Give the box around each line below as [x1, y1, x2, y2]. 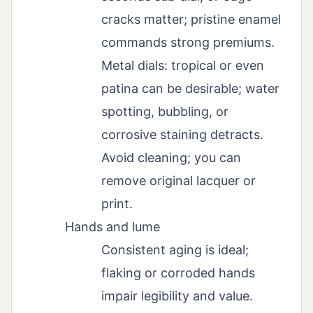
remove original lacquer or [101, 173, 256, 188]
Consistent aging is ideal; [101, 242, 249, 257]
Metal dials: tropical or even [101, 57, 264, 73]
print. [101, 196, 133, 211]
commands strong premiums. [101, 34, 275, 50]
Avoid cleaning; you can [101, 150, 241, 165]
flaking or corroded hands [101, 265, 255, 280]
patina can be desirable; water [101, 80, 279, 96]
